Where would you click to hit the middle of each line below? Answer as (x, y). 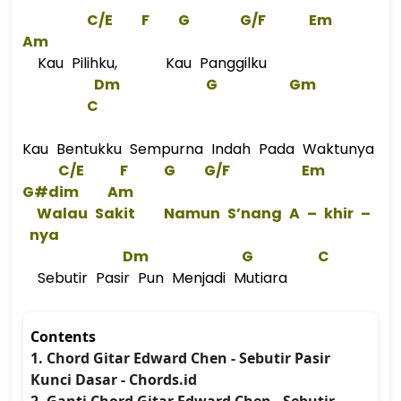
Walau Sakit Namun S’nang (159, 213)
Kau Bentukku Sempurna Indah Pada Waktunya (198, 149)
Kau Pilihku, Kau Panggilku (148, 63)
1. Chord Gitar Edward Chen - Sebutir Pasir (180, 358)
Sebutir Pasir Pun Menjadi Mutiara (158, 278)
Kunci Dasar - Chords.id (114, 380)
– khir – (335, 213)
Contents (63, 337)
